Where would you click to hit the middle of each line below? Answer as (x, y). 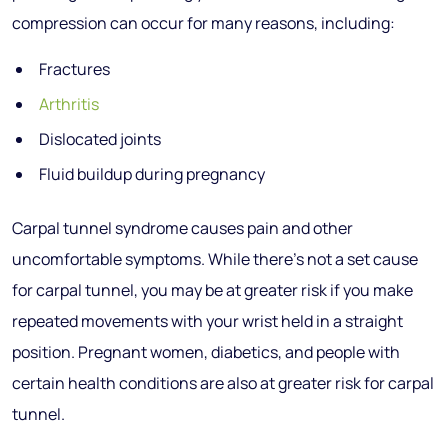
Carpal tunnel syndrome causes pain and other (182, 228)
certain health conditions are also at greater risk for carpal (223, 383)
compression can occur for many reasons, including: (203, 23)
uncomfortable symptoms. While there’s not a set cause (215, 259)
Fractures (74, 69)
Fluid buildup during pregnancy (152, 174)
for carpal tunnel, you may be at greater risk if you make (212, 290)
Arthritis (69, 104)
